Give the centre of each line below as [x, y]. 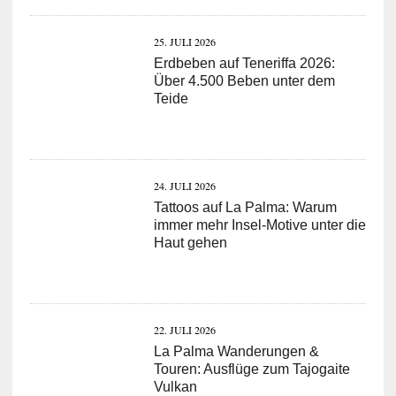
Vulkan [175, 386]
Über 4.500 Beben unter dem [244, 80]
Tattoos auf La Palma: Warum [245, 207]
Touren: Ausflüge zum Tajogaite [251, 369]
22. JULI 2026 [184, 329]
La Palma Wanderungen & [236, 351]
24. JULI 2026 [184, 185]
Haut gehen [190, 242]
